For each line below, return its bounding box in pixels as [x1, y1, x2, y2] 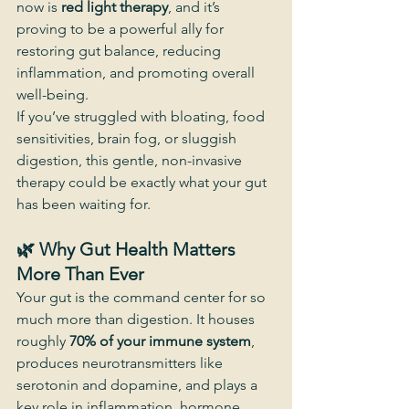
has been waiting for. [16, 195, 151, 213]
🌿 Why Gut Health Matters [16, 238, 240, 260]
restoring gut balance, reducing [16, 42, 225, 59]
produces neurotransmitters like [16, 354, 226, 372]
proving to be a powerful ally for [16, 20, 227, 37]
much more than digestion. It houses [16, 310, 258, 328]
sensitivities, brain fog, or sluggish [16, 130, 240, 147]
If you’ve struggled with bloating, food [16, 108, 268, 125]
